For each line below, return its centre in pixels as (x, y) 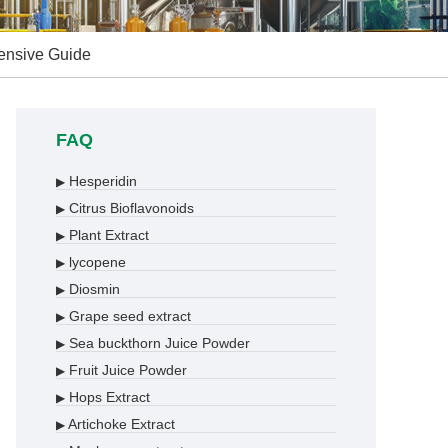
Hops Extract (107, 397)
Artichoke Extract (120, 424)
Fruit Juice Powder (126, 370)
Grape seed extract (128, 316)
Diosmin (92, 289)
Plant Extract (107, 235)
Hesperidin (101, 181)
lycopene (95, 262)
